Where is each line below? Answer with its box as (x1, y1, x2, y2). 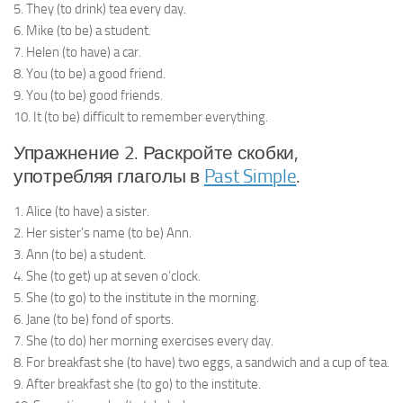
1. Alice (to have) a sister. (13, 202, 149, 219)
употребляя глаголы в (13, 165, 204, 187)
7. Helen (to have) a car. (13, 43, 141, 60)
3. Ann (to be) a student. (13, 246, 146, 263)
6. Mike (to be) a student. (13, 22, 151, 39)
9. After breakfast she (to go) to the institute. (13, 375, 261, 392)
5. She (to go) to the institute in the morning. (13, 289, 259, 306)
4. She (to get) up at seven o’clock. (13, 267, 201, 284)
